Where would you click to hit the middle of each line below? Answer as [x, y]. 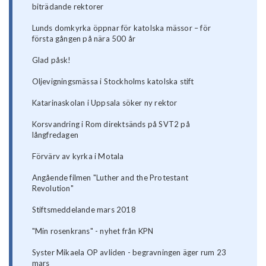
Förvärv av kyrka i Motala [78, 156]
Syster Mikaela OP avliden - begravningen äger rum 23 [129, 253]
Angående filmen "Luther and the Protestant [110, 178]
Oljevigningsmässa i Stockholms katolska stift [113, 82]
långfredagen [55, 135]
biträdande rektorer [68, 7]
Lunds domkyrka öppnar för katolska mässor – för [121, 28]
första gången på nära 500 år [84, 39]
